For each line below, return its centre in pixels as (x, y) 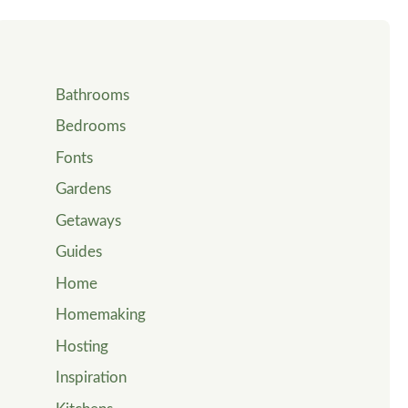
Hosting (82, 347)
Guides (79, 253)
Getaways (89, 221)
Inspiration (92, 378)
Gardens (84, 190)
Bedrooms (91, 127)
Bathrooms (93, 95)
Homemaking (101, 316)
